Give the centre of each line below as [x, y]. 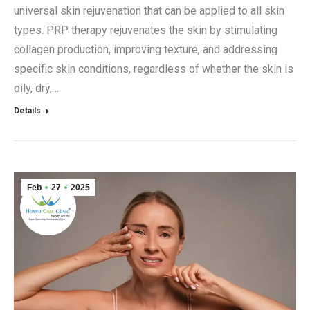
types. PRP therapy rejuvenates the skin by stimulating [146, 30]
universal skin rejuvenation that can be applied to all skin [149, 10]
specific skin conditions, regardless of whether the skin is [154, 69]
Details [27, 110]
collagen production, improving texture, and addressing [146, 49]
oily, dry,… [36, 88]
